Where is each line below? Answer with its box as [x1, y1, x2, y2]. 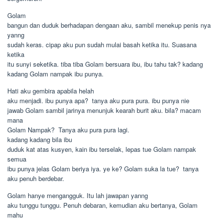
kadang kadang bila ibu [7, 135, 72, 144]
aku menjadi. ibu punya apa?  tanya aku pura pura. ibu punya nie [7, 96, 189, 105]
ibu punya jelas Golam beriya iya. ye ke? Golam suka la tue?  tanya [7, 164, 199, 173]
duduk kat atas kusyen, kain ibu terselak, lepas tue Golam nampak [7, 145, 196, 154]
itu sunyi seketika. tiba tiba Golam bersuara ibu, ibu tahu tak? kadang [7, 59, 203, 69]
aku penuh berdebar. [7, 174, 64, 183]
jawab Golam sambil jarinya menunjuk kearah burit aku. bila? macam [7, 106, 201, 115]
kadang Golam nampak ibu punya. [7, 69, 104, 78]
